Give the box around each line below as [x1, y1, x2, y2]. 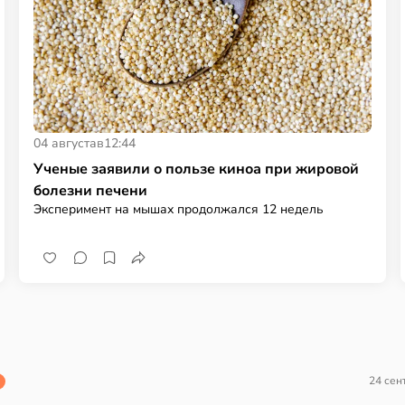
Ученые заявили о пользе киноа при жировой [33, 158, 360, 179]
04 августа [33, 134, 98, 152]
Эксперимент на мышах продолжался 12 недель [33, 200, 325, 218]
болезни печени [33, 180, 148, 201]
